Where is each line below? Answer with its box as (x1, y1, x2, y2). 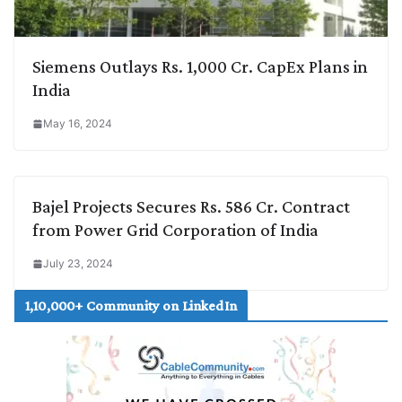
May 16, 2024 (43, 117, 112, 131)
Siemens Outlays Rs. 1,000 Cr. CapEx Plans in (32, 57, 368, 77)
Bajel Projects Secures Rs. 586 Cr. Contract (32, 197, 350, 217)
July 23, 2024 (43, 257, 113, 271)
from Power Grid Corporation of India (32, 220, 319, 240)
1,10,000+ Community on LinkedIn (25, 298, 237, 314)
